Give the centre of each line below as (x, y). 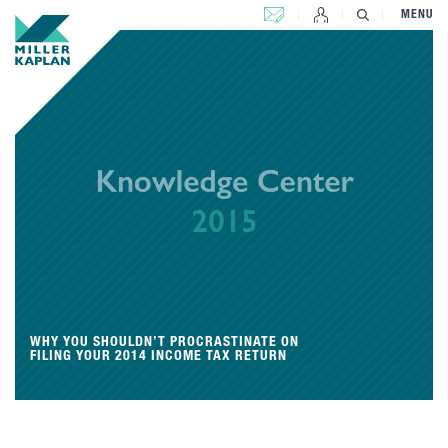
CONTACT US (298, 10)
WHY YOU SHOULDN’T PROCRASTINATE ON (164, 343)
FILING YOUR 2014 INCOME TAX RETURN (158, 357)
